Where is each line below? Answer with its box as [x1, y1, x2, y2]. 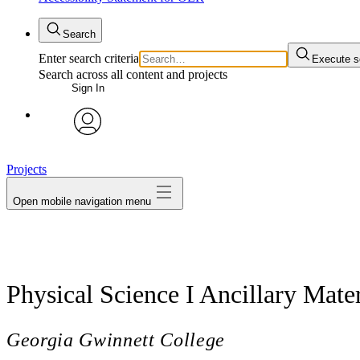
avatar [73, 141, 102, 153]
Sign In [71, 82, 104, 94]
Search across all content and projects [39, 67, 227, 81]
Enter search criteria [39, 51, 139, 65]
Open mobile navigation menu [13, 194, 151, 207]
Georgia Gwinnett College [6, 329, 226, 350]
